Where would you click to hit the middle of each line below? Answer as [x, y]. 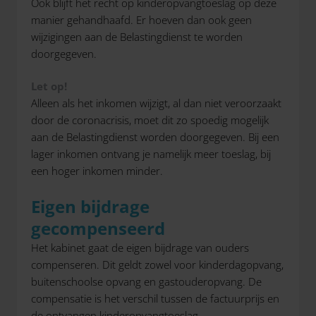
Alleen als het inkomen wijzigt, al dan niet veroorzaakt [156, 103]
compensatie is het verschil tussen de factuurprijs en [155, 298]
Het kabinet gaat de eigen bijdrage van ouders [140, 247]
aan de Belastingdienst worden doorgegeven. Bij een [155, 137]
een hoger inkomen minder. [97, 171]
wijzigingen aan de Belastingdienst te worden [137, 36]
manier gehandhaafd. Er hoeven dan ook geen [141, 19]
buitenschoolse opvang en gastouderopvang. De [146, 281]
